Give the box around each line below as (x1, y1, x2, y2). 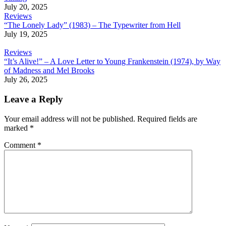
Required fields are (137, 114, 197, 123)
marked (4, 123, 30, 132)
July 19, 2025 (4, 30, 47, 39)
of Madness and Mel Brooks (4, 66, 94, 75)
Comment (4, 140, 37, 149)
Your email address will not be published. (4, 114, 135, 123)
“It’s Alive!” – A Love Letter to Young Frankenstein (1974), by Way (4, 57, 220, 66)
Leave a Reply (4, 94, 63, 105)
